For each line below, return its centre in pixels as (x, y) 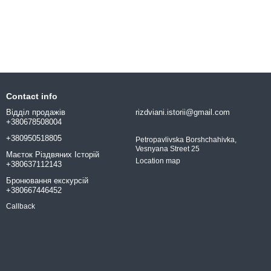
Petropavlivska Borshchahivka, (186, 140)
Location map (158, 161)
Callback (21, 207)
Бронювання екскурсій (47, 181)
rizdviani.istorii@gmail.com (183, 112)
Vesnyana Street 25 (168, 149)
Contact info (32, 96)
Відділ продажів (36, 112)
